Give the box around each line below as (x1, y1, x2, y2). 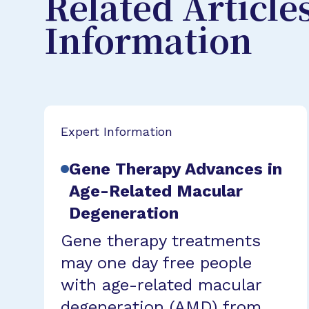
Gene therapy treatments (61, 230, 261, 250)
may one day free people (61, 252, 252, 272)
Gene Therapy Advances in (69, 159, 282, 179)
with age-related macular (61, 275, 261, 295)
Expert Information (61, 123, 172, 139)
